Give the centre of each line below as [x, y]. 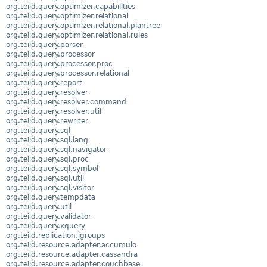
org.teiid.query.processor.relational [68, 73]
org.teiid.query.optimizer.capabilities [71, 6]
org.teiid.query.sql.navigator [56, 149]
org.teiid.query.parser [44, 44]
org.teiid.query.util [39, 207]
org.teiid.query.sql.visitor [50, 187]
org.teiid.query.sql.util [45, 178]
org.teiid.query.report [44, 83]
